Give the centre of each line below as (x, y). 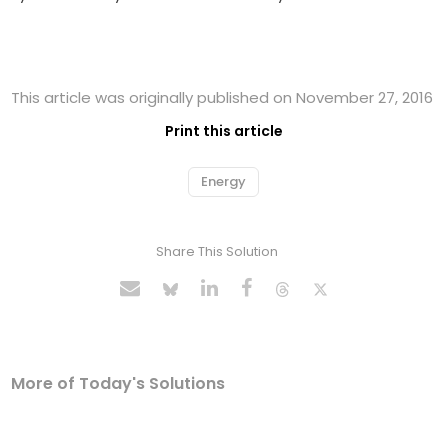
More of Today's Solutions (118, 384)
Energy (223, 182)
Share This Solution (216, 252)
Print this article (224, 131)
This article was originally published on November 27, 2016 (222, 98)
